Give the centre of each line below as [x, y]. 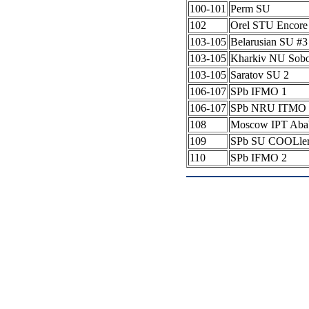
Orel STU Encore [269, 26]
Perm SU [250, 9]
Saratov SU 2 [260, 75]
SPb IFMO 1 [259, 92]
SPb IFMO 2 [259, 158]
